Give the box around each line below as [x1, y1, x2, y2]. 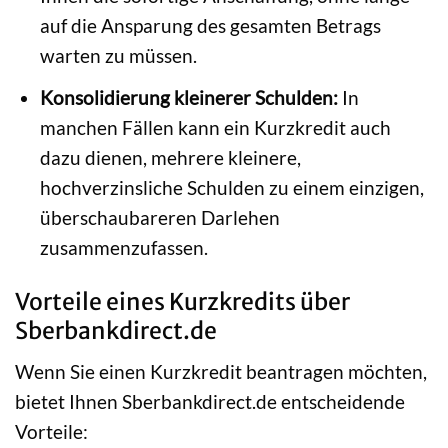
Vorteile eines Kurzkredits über [15, 287, 350, 317]
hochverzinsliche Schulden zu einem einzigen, [39, 175, 424, 199]
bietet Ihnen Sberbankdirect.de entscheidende [15, 390, 405, 413]
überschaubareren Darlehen [39, 205, 280, 229]
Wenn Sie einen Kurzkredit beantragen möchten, [15, 360, 427, 383]
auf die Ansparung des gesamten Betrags [39, 14, 381, 38]
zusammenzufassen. [39, 235, 208, 259]
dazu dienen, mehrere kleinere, [39, 145, 301, 169]
